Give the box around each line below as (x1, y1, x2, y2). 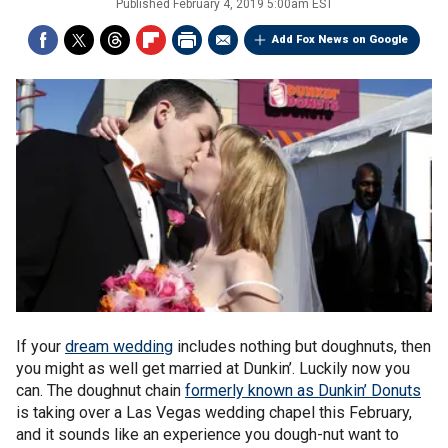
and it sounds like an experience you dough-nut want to (16, 424, 399, 444)
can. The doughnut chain (16, 380, 185, 400)
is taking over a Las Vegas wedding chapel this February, (16, 402, 412, 422)
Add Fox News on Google (272, 33, 408, 46)
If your (16, 336, 65, 356)
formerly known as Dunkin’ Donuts (185, 380, 421, 400)
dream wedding (65, 336, 173, 356)
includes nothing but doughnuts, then (173, 336, 431, 356)
